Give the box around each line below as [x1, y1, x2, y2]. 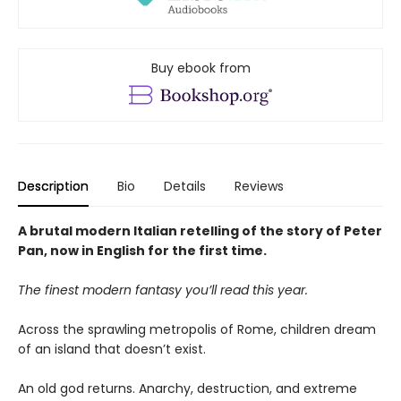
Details [164, 177, 206, 196]
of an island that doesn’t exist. [18, 340, 206, 359]
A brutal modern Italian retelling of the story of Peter [18, 222, 382, 241]
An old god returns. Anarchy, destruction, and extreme [18, 380, 357, 398]
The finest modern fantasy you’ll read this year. [18, 281, 308, 300]
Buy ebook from [150, 59, 251, 78]
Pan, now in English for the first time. [18, 242, 267, 260]
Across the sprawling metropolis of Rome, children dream [18, 320, 376, 339]
